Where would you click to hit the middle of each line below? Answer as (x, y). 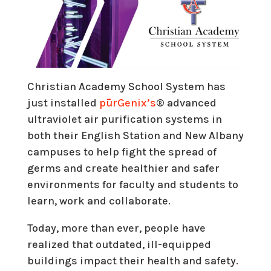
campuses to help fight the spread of (122, 152)
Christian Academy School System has (126, 86)
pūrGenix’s (127, 103)
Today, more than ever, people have (116, 228)
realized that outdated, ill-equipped (119, 244)
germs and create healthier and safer (123, 168)
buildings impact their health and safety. (132, 260)
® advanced (186, 103)
